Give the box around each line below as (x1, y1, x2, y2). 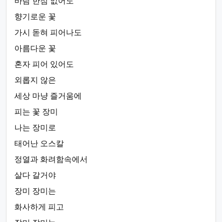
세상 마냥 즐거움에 (14, 92, 82, 100)
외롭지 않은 (14, 76, 56, 84)
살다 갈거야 (14, 171, 56, 179)
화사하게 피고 (14, 203, 64, 211)
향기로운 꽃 (14, 12, 56, 21)
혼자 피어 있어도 (14, 60, 74, 68)
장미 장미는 (14, 187, 56, 195)
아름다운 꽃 (14, 44, 56, 53)
